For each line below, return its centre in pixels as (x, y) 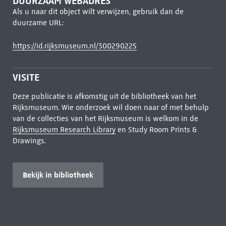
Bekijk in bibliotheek (58, 175)
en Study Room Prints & (156, 130)
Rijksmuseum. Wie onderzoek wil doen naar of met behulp (110, 107)
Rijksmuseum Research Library (64, 130)
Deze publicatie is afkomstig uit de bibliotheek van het (104, 96)
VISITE (26, 77)
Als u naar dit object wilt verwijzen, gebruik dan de (98, 12)
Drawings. (29, 141)
